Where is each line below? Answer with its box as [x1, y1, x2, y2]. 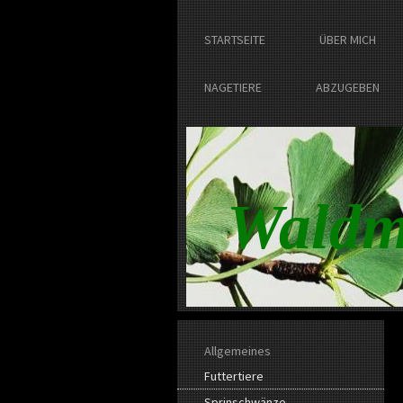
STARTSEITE [204, 31, 265, 48]
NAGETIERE [204, 79, 262, 95]
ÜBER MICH [319, 31, 376, 48]
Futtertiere [204, 367, 264, 384]
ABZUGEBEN [316, 79, 380, 95]
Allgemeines [204, 342, 271, 359]
